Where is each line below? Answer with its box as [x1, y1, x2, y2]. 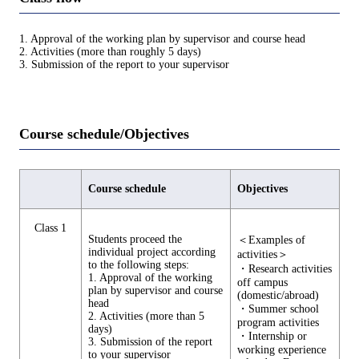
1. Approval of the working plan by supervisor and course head [19, 32, 305, 45]
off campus [237, 276, 288, 289]
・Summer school [237, 303, 319, 316]
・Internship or [237, 330, 307, 343]
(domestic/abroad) [237, 289, 319, 302]
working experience [237, 344, 326, 357]
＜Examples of [237, 234, 305, 247]
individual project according [88, 246, 216, 259]
